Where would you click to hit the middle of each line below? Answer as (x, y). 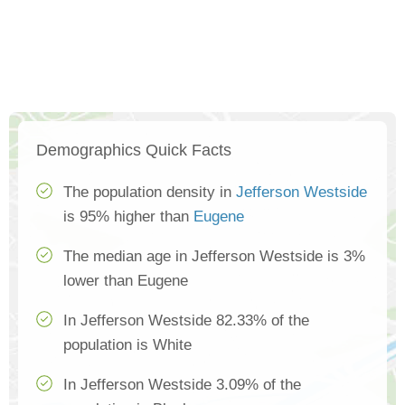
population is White (127, 345)
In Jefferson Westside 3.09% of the (182, 385)
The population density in (150, 193)
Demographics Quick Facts (134, 151)
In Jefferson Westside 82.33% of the (186, 321)
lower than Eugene (126, 281)
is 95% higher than (128, 217)
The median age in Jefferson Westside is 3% (214, 257)
